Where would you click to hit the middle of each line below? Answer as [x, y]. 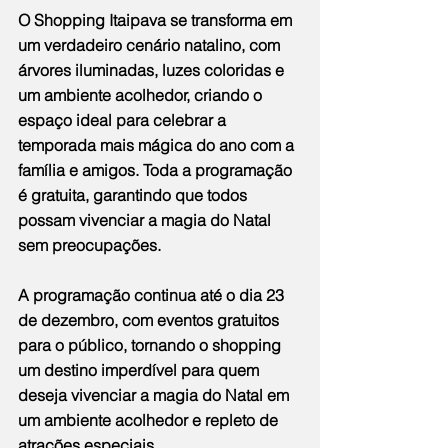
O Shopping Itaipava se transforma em [157, 20]
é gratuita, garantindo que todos [134, 195]
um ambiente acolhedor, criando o [142, 95]
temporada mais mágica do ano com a [158, 145]
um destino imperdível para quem [140, 370]
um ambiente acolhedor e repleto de [150, 420]
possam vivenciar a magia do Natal [146, 220]
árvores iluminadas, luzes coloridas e [153, 70]
